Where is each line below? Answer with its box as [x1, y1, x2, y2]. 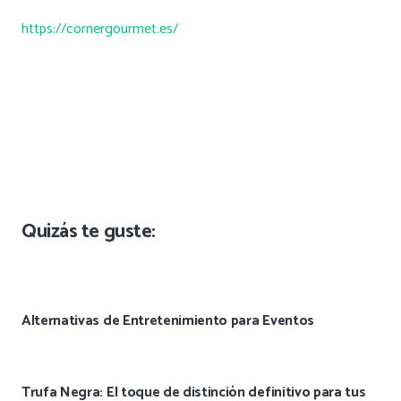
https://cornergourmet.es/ [21, 17, 178, 42]
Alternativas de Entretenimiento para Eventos [21, 309, 314, 334]
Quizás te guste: [21, 215, 156, 249]
